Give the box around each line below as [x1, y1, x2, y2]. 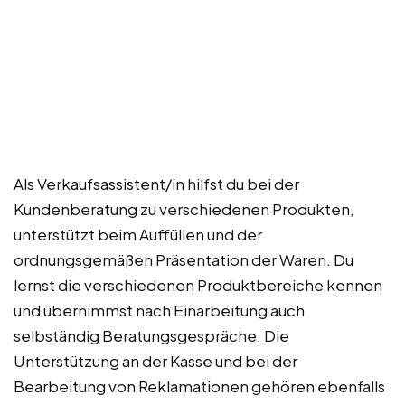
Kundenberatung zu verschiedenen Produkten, [14, 198, 354, 219]
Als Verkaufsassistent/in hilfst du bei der [14, 173, 299, 193]
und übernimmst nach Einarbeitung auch [14, 299, 305, 320]
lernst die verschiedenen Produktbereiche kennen [14, 274, 382, 295]
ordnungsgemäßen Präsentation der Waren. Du [14, 249, 353, 269]
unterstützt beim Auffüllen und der [14, 223, 262, 244]
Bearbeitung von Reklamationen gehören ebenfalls [14, 375, 385, 396]
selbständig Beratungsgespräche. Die [14, 325, 289, 345]
